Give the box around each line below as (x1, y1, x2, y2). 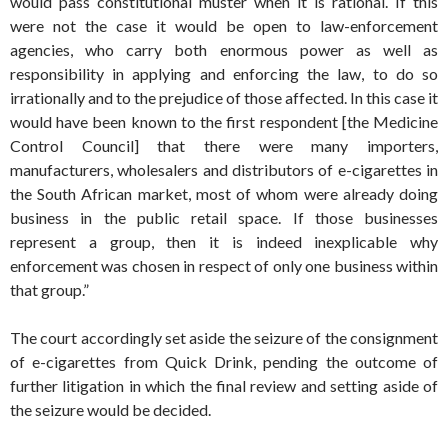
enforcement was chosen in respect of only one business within (10, 256, 438, 276)
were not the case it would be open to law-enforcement (10, 16, 438, 36)
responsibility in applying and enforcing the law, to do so (10, 64, 438, 84)
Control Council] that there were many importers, (10, 136, 438, 156)
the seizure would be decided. (10, 400, 211, 420)
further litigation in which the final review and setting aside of (10, 376, 438, 396)
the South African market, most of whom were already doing (10, 184, 438, 204)
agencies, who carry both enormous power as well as (10, 40, 438, 60)
